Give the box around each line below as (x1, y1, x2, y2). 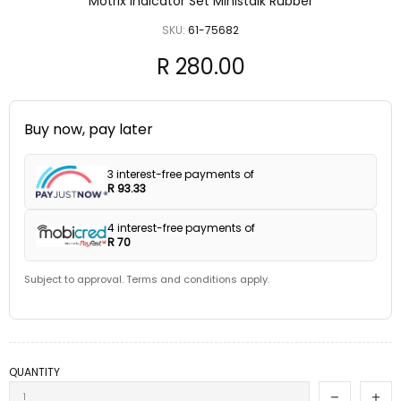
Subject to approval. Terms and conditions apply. (24, 272, 269, 287)
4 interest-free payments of (107, 220, 255, 236)
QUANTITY (9, 364, 60, 380)
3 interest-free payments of (107, 166, 254, 182)
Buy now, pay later (24, 118, 153, 140)
